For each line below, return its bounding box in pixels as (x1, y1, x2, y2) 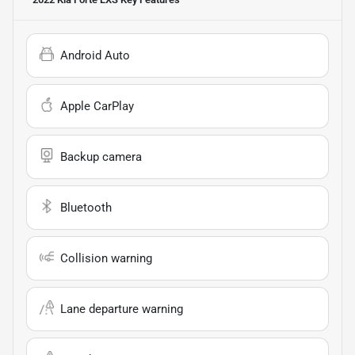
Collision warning (60, 251, 152, 266)
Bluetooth (60, 200, 112, 216)
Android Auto (60, 48, 130, 63)
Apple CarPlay (60, 99, 134, 114)
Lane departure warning (60, 302, 183, 317)
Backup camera (60, 150, 142, 165)
